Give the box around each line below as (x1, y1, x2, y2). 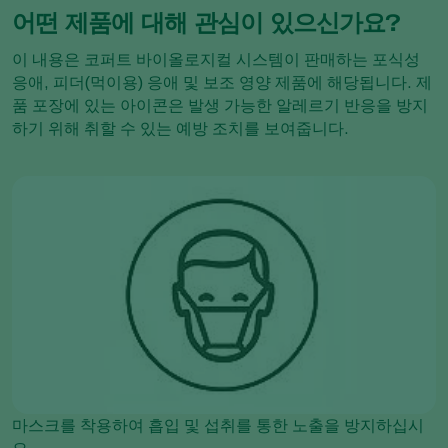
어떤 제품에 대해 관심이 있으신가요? (12, 10, 400, 36)
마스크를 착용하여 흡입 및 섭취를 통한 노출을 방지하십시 (12, 416, 424, 434)
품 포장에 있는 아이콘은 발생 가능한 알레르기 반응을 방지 (12, 97, 428, 114)
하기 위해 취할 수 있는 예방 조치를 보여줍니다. (12, 120, 349, 137)
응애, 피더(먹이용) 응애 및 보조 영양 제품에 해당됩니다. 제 (12, 74, 432, 91)
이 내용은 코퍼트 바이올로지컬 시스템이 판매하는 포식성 (12, 51, 420, 68)
